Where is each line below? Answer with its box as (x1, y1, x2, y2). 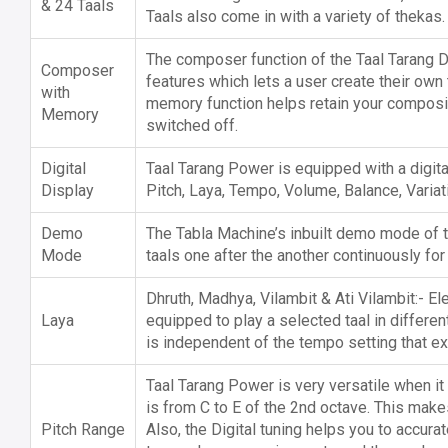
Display (41, 180, 94, 200)
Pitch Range (41, 419, 125, 439)
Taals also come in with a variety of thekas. (146, 6, 445, 26)
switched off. (146, 115, 238, 135)
